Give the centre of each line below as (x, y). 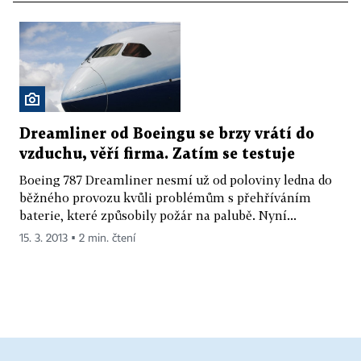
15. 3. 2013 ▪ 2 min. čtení (77, 239)
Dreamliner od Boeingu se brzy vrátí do (167, 135)
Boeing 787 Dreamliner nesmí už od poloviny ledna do (176, 180)
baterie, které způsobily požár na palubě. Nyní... (158, 216)
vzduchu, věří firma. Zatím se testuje (157, 155)
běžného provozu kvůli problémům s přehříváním (165, 198)
